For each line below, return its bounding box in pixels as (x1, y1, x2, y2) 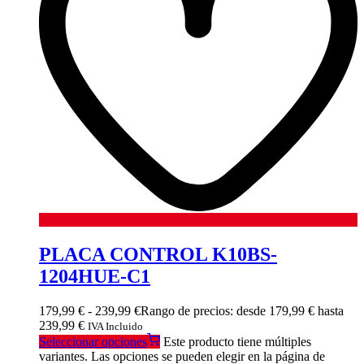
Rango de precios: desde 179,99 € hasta (141, 304, 344, 318)
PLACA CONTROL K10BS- (39, 244, 277, 266)
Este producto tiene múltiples (163, 335, 311, 349)
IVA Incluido (88, 320, 143, 333)
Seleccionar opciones (39, 335, 147, 349)
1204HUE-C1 (39, 266, 150, 288)
